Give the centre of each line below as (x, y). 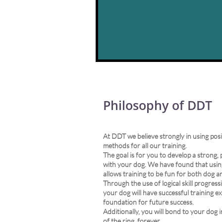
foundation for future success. (148, 202)
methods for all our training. (145, 145)
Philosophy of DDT (158, 105)
